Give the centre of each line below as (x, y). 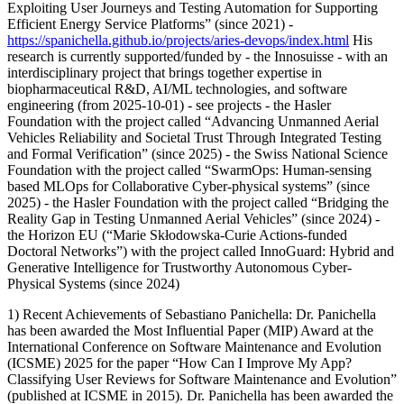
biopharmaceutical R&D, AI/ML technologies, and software (177, 89)
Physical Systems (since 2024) (93, 284)
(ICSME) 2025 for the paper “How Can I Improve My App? (179, 363)
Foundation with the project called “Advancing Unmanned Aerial (193, 122)
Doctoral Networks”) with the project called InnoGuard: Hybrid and (201, 252)
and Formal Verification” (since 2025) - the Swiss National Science (197, 154)
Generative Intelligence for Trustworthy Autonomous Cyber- (179, 268)
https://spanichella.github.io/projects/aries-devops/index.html (178, 41)
